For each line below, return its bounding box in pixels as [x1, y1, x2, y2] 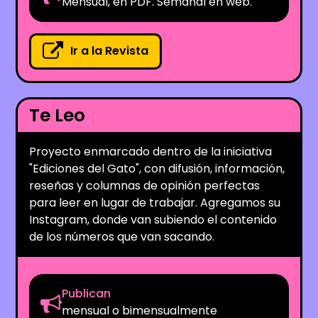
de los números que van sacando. [29, 228, 215, 245]
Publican [62, 285, 111, 302]
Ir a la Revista [70, 43, 149, 60]
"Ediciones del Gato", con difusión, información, [29, 160, 285, 177]
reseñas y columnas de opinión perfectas [29, 177, 261, 194]
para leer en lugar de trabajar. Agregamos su [29, 194, 281, 211]
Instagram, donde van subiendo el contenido [29, 211, 278, 228]
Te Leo [29, 102, 86, 128]
